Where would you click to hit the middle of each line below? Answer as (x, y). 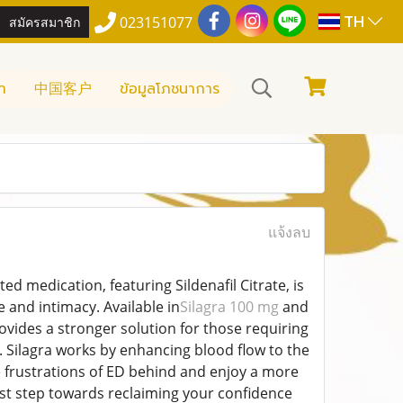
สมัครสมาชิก (45, 21)
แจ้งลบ (289, 232)
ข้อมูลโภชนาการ (170, 89)
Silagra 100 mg (229, 307)
